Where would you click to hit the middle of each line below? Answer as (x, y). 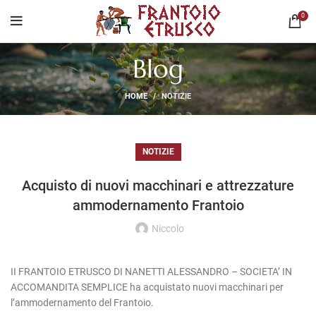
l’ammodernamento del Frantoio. (82, 303)
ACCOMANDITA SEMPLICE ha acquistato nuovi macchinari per (147, 287)
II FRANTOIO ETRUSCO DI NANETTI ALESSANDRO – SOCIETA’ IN (151, 272)
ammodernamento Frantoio (158, 205)
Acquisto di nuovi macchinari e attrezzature (158, 186)
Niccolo (168, 229)
